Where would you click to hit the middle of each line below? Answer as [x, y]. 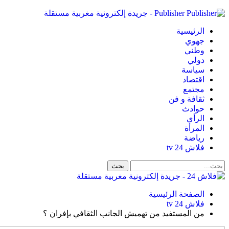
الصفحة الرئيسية [177, 194]
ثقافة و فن [187, 99]
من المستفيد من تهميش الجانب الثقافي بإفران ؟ [124, 213]
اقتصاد [193, 79]
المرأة [194, 128]
